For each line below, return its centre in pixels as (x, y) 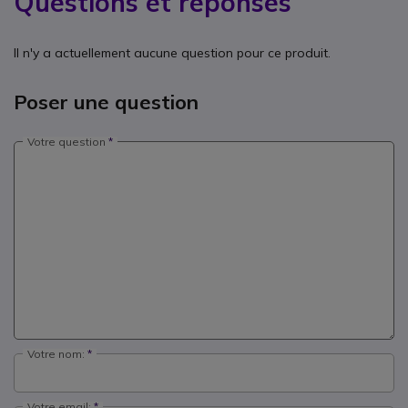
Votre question (66, 142)
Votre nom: (56, 354)
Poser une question (106, 102)
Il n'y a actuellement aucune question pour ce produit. (172, 53)
